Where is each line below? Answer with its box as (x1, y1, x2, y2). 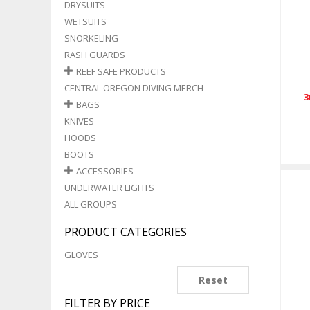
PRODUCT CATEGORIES (64, 224, 187, 239)
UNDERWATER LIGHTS (64, 181, 154, 194)
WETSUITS (64, 15, 107, 28)
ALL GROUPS (64, 198, 117, 210)
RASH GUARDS (64, 48, 125, 61)
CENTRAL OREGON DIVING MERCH (64, 82, 203, 94)
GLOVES (64, 248, 98, 261)
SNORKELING (64, 32, 118, 44)
